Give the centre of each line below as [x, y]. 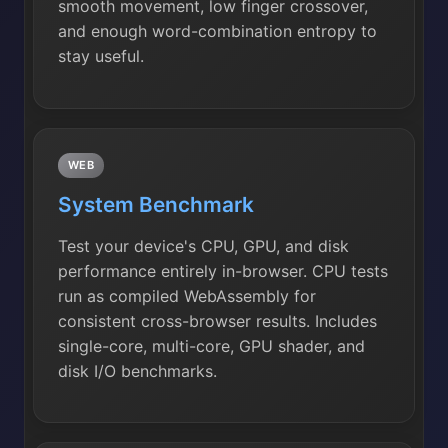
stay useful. [101, 56]
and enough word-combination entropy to [217, 31]
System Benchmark [156, 204]
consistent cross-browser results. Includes [217, 320]
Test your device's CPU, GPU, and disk [203, 245]
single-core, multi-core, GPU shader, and [211, 345]
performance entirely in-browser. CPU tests [223, 270]
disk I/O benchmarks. [137, 370]
